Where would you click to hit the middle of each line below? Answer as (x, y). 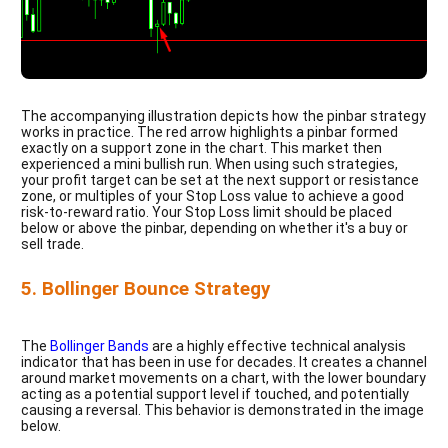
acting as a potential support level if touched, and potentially (215, 393)
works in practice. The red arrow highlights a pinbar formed (209, 131)
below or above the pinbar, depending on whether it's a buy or (214, 227)
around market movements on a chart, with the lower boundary (223, 377)
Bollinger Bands (99, 345)
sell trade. (52, 243)
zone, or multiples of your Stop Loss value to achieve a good (212, 195)
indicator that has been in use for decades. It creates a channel (224, 361)
